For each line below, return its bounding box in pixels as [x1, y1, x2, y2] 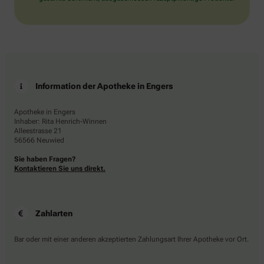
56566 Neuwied [14, 136, 64, 144]
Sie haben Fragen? [14, 154, 76, 163]
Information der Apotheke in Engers [35, 81, 173, 91]
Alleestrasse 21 [14, 126, 62, 135]
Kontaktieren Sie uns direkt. [14, 164, 105, 173]
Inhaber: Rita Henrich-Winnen [14, 117, 107, 126]
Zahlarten [35, 208, 72, 218]
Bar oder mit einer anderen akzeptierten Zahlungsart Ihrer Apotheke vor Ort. [14, 235, 249, 243]
